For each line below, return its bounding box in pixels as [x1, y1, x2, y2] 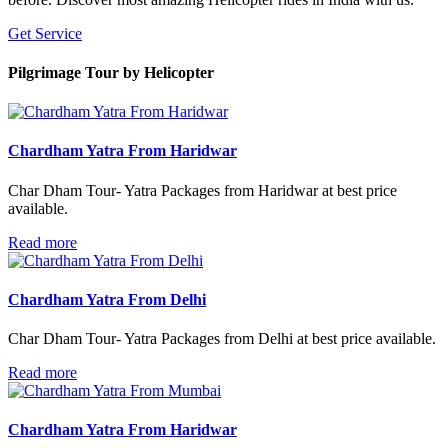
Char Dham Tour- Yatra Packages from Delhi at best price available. [8, 330, 436, 348]
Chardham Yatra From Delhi [8, 290, 206, 308]
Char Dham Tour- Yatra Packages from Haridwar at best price [8, 181, 397, 199]
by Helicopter [123, 63, 214, 81]
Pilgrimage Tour [8, 63, 123, 81]
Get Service [8, 24, 82, 42]
